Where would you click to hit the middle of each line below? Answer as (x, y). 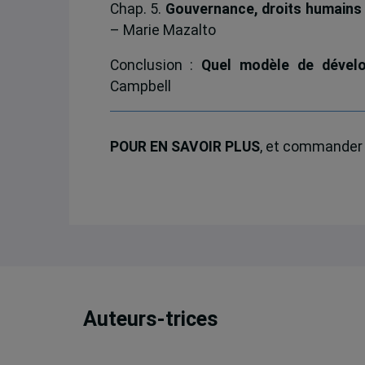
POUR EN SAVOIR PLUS (185, 146)
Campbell (140, 86)
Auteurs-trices (151, 319)
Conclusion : (156, 65)
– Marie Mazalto (163, 31)
